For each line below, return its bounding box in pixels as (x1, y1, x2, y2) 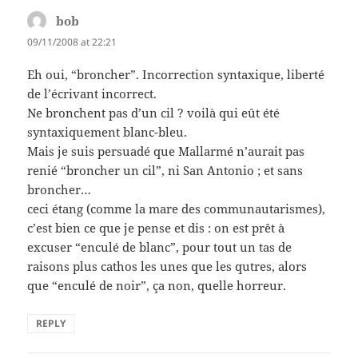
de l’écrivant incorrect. (27, 86, 157, 102)
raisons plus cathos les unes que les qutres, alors (27, 258, 308, 275)
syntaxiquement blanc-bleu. (27, 124, 188, 141)
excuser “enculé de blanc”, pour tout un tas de (27, 239, 292, 256)
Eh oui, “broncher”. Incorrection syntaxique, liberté (27, 66, 325, 83)
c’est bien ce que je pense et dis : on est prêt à (27, 220, 285, 237)
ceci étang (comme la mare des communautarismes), (27, 201, 326, 217)
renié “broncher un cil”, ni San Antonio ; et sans (27, 162, 304, 179)
